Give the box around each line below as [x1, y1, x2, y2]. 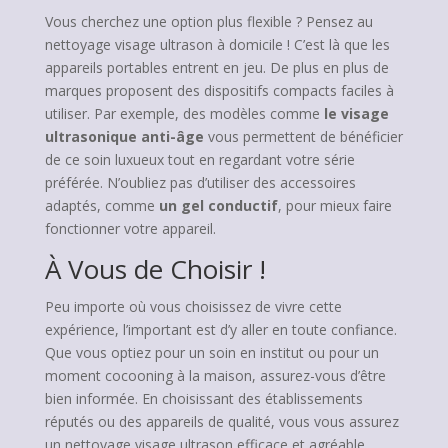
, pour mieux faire [277, 196, 392, 215]
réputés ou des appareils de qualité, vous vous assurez [44, 412, 399, 431]
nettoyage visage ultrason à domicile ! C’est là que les [44, 35, 390, 54]
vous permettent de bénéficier [203, 127, 403, 146]
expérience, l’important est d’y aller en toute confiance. [44, 320, 397, 339]
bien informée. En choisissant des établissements [44, 389, 363, 408]
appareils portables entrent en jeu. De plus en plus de [44, 58, 389, 77]
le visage [323, 104, 389, 123]
